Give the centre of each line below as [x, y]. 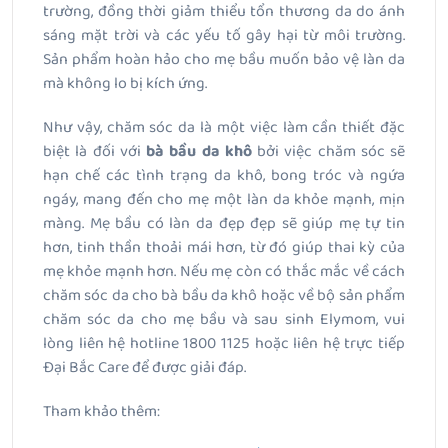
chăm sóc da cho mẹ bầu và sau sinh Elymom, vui [224, 320]
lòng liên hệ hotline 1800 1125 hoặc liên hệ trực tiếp [224, 344]
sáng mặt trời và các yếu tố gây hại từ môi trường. [224, 36]
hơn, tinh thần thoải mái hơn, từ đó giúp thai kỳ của [224, 248]
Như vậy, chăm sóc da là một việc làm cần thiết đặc [224, 128]
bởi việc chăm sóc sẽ [328, 152]
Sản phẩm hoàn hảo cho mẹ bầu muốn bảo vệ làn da [224, 60]
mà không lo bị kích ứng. [125, 84]
